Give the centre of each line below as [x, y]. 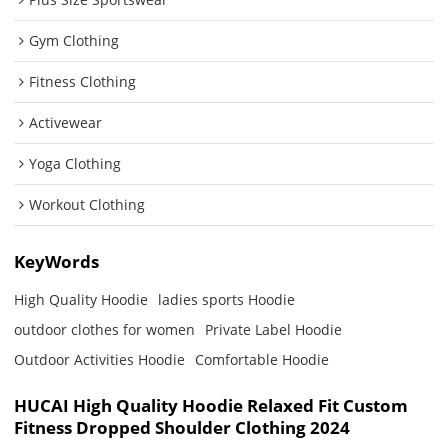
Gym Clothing [74, 41]
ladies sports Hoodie [227, 299]
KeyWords [57, 261]
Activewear [66, 123]
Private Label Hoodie [274, 329]
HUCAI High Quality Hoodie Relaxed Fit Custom [211, 405]
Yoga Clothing [75, 164]
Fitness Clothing [83, 82]
